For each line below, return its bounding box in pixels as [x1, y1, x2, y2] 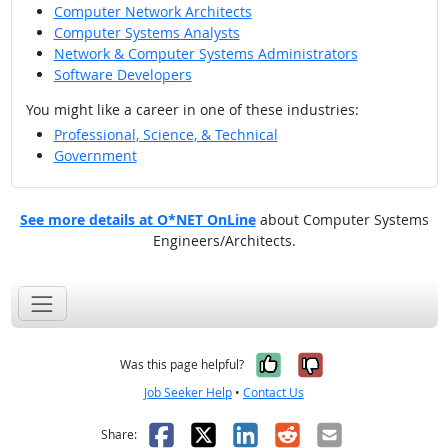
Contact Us [243, 384, 304, 402]
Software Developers [53, 65, 192, 85]
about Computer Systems [255, 209, 429, 229]
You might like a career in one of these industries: [25, 100, 359, 120]
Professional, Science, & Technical [53, 124, 278, 144]
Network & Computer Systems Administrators [53, 44, 358, 64]
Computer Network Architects [53, 2, 252, 22]
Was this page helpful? [120, 356, 244, 374]
